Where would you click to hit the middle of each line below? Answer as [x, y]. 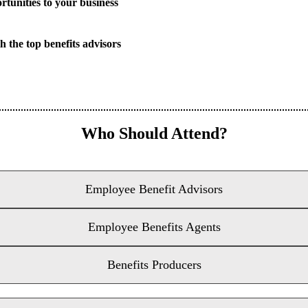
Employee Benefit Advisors [154, 189]
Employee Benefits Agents [154, 227]
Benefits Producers [154, 265]
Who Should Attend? [154, 134]
